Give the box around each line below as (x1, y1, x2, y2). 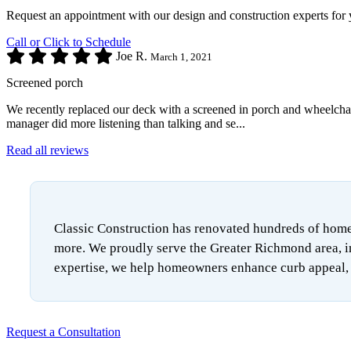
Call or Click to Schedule (6, 35, 131, 49)
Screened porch (6, 76, 83, 90)
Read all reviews (6, 143, 89, 157)
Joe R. (116, 49, 150, 63)
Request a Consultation (6, 325, 121, 339)
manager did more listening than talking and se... (6, 117, 245, 131)
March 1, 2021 (150, 51, 212, 63)
